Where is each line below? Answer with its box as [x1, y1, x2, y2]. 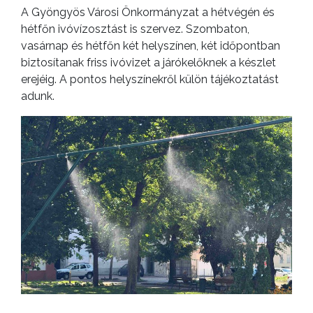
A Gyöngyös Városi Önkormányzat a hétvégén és [21, 5, 275, 19]
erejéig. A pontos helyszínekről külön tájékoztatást [21, 72, 279, 86]
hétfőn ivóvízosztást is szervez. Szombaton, [21, 22, 249, 36]
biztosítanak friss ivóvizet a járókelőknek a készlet [21, 55, 276, 69]
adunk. [21, 89, 54, 103]
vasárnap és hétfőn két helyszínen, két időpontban [21, 38, 280, 52]
